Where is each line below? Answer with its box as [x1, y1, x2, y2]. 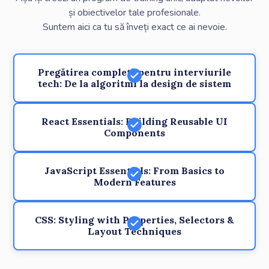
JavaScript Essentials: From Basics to [44, 164, 225, 177]
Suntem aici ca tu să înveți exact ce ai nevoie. [42, 20, 227, 34]
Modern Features [93, 175, 176, 188]
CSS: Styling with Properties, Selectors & [35, 213, 234, 226]
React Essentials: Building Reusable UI [41, 115, 228, 127]
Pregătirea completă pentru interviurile [38, 65, 231, 78]
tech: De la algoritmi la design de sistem [38, 77, 231, 89]
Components [104, 126, 165, 139]
